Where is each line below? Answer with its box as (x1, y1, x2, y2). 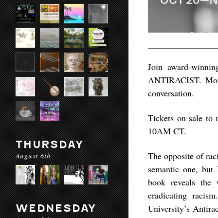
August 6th (16, 151, 51, 160)
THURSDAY (16, 138, 84, 150)
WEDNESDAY (16, 202, 97, 214)
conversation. (148, 87, 194, 99)
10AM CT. (148, 125, 186, 137)
